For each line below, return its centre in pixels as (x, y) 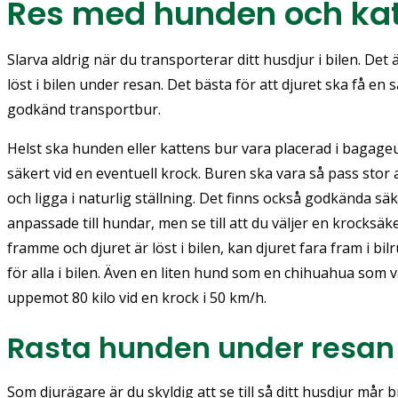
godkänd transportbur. (84, 109)
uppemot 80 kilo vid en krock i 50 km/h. (139, 297)
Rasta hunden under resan (201, 347)
